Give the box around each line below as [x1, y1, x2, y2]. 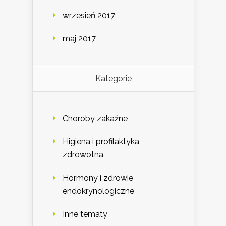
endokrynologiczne [63, 186, 134, 196]
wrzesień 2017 [63, 10, 115, 20]
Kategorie [95, 73, 132, 83]
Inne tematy [63, 209, 107, 219]
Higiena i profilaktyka [63, 136, 139, 146]
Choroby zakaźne [63, 113, 128, 123]
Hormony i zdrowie [63, 173, 133, 183]
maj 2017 [63, 33, 96, 43]
